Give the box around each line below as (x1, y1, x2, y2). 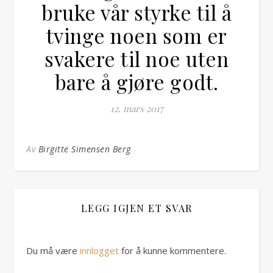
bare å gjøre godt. (54, 68, 219, 95)
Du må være (26, 244, 80, 257)
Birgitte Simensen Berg (38, 143, 131, 155)
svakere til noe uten (44, 45, 229, 72)
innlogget (80, 244, 119, 257)
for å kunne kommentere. (119, 244, 226, 257)
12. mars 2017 (110, 102, 163, 115)
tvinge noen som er (46, 22, 227, 49)
